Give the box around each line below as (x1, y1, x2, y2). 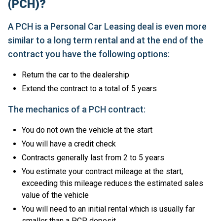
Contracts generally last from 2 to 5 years (22, 153, 166, 163)
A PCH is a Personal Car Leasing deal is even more (8, 21, 207, 32)
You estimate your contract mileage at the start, (22, 167, 183, 177)
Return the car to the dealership (22, 70, 129, 80)
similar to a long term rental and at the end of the (8, 35, 203, 46)
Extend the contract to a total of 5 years (22, 84, 157, 94)
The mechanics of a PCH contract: (8, 104, 146, 115)
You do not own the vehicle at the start (22, 125, 152, 135)
